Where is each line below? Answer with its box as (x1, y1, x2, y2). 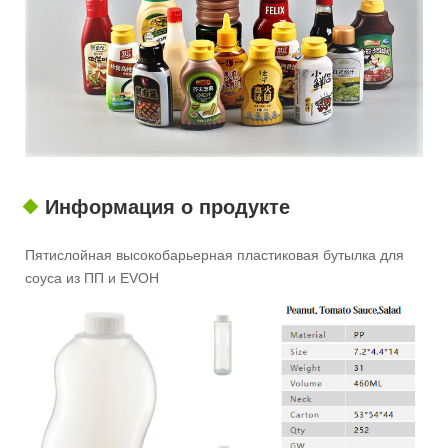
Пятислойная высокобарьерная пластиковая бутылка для (25, 246, 404, 263)
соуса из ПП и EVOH (25, 269, 159, 286)
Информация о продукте (45, 195, 290, 218)
